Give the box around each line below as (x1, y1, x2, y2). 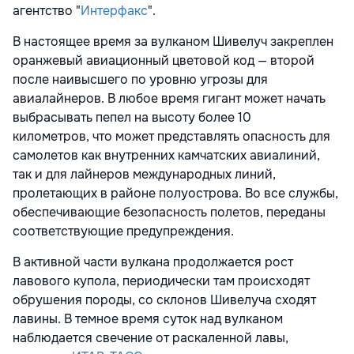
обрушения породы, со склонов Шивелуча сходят (13, 291, 316, 308)
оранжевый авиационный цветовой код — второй (13, 51, 314, 69)
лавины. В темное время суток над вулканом (13, 310, 283, 327)
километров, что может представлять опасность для (13, 127, 330, 145)
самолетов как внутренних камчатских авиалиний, (13, 146, 320, 164)
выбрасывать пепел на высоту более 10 (13, 108, 251, 126)
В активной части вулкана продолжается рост (13, 253, 293, 270)
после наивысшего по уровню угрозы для (13, 70, 268, 88)
